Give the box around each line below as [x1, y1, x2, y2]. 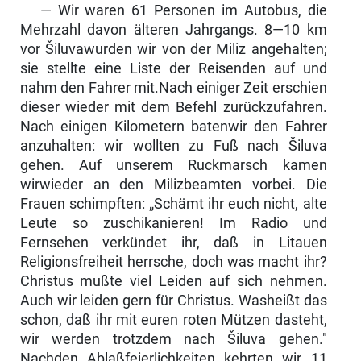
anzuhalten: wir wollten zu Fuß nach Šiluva [19, 138, 327, 155]
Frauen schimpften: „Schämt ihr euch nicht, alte [19, 196, 327, 213]
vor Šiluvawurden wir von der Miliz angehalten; [19, 41, 327, 58]
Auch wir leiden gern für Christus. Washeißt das [19, 293, 327, 309]
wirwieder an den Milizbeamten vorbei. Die [19, 176, 327, 193]
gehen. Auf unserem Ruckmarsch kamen [19, 157, 327, 174]
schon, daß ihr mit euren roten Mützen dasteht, [19, 312, 327, 329]
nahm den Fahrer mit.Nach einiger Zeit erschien [19, 80, 327, 97]
